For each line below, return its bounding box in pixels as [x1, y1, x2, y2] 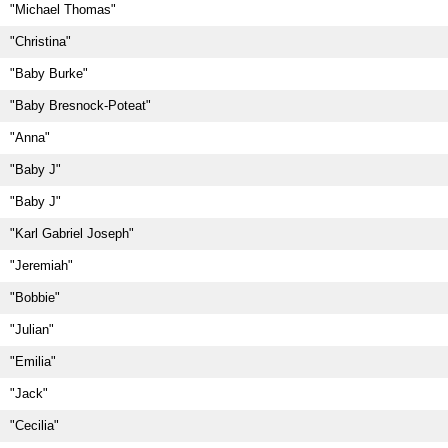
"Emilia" [10, 354, 56, 369]
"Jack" [10, 386, 48, 401]
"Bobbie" [10, 290, 60, 305]
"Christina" [10, 34, 71, 49]
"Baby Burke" [10, 66, 88, 81]
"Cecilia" [10, 418, 59, 433]
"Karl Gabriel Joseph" [10, 226, 134, 241]
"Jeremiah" [10, 258, 73, 273]
